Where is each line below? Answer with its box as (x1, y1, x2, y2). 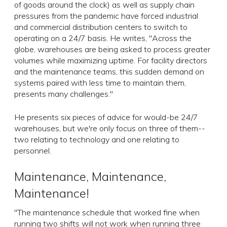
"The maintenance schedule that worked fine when (14, 207, 200, 217)
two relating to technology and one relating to (14, 134, 179, 144)
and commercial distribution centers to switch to (14, 21, 187, 32)
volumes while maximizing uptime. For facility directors (14, 55, 207, 65)
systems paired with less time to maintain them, (14, 77, 186, 88)
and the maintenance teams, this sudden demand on (14, 66, 204, 77)
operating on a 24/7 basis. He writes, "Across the (14, 32, 192, 43)
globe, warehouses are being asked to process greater (14, 44, 210, 54)
